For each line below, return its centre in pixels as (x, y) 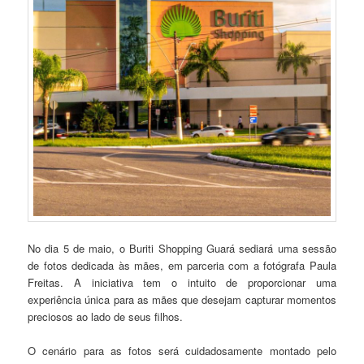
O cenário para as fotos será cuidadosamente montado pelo (182, 350)
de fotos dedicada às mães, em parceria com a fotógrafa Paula (182, 265)
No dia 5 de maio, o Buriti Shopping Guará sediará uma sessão (182, 248)
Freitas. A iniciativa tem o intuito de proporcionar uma (182, 282)
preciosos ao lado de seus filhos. (106, 316)
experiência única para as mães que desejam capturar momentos (182, 299)
